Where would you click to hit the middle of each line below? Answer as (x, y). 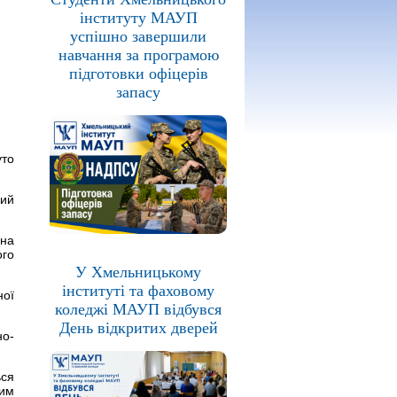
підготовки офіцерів (138, 74)
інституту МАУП (138, 18)
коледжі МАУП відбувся (138, 309)
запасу (138, 93)
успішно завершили (138, 37)
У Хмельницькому (138, 272)
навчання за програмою (138, 55)
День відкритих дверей (138, 327)
